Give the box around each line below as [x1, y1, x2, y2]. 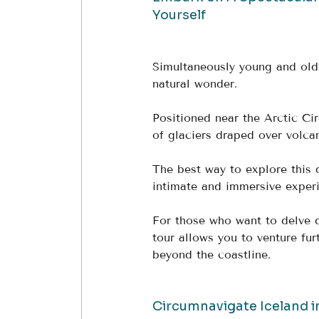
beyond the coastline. [152, 248, 271, 261]
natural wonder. [152, 77, 241, 90]
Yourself [152, 7, 206, 23]
